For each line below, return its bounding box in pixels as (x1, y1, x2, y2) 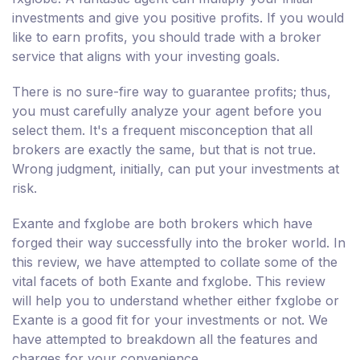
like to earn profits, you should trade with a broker (12, 29, 321, 46)
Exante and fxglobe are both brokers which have (12, 215, 313, 232)
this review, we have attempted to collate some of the (12, 254, 337, 271)
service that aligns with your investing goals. (12, 48, 280, 65)
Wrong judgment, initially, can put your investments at (12, 161, 339, 178)
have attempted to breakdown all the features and (12, 331, 317, 348)
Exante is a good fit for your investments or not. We (12, 312, 328, 329)
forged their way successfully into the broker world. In (12, 235, 346, 252)
